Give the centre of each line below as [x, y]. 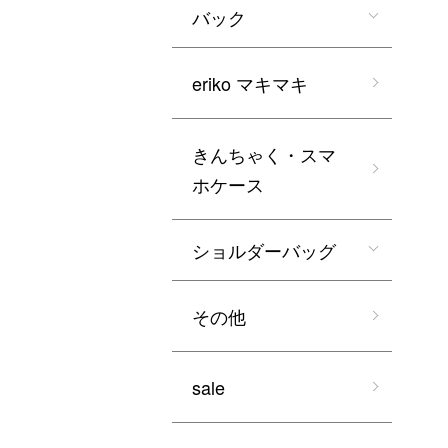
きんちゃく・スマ [264, 154]
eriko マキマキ [250, 83]
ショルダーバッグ [264, 250]
